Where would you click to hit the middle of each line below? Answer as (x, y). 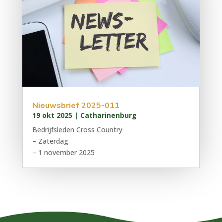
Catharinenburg (108, 115)
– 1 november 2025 (63, 153)
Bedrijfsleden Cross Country (77, 130)
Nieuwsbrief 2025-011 (76, 106)
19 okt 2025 (52, 115)
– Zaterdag (50, 141)
